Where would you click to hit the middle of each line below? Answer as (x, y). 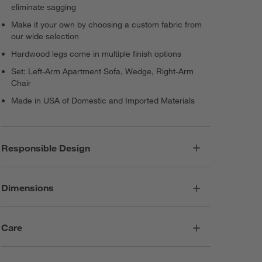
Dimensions (28, 187)
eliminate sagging (44, 7)
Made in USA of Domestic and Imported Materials (103, 101)
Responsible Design (46, 148)
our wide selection (45, 37)
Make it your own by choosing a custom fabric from (107, 25)
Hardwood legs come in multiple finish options (96, 54)
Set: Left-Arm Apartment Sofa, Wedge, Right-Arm (103, 72)
